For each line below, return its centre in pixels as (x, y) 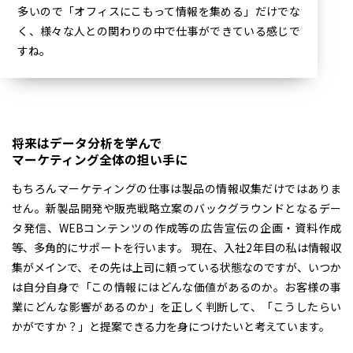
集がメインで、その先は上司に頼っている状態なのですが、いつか (176, 267)
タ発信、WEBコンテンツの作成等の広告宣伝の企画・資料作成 (176, 228)
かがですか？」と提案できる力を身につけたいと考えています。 (171, 326)
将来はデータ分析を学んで (87, 143)
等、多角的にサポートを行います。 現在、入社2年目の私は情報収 (176, 247)
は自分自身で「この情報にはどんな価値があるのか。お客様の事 (176, 287)
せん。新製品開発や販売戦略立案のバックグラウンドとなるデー (176, 208)
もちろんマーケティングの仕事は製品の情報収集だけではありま (176, 188)
